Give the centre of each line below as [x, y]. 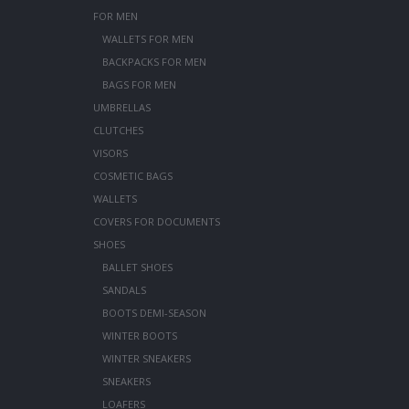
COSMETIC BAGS [132, 175]
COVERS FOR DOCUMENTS [156, 221]
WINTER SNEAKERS [146, 358]
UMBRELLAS [121, 107]
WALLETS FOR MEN [147, 38]
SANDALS [124, 289]
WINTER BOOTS [139, 335]
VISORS [110, 152]
